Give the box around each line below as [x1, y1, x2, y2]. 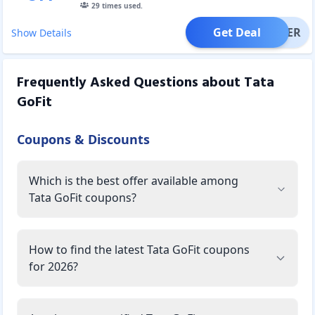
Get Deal [213, 24, 262, 40]
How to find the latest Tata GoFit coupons [29, 241, 250, 257]
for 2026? [29, 258, 78, 274]
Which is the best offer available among [29, 172, 238, 188]
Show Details [11, 25, 72, 39]
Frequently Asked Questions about [17, 71, 244, 94]
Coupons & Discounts [17, 130, 150, 148]
